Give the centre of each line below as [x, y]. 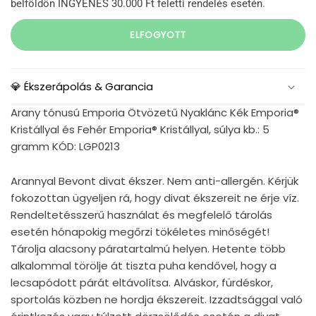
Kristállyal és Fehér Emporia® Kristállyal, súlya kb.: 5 [140, 130]
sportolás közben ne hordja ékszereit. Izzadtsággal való [157, 300]
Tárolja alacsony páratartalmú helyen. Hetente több [148, 249]
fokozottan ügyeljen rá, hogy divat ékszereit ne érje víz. [155, 198]
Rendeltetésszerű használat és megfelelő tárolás [141, 215]
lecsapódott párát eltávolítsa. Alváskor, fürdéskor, [142, 283]
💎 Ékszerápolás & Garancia [82, 87]
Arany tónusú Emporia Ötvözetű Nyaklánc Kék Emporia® [155, 113]
